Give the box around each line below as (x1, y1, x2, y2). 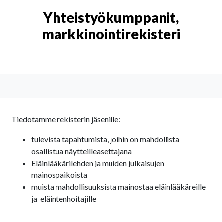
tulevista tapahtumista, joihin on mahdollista (31, 134, 179, 144)
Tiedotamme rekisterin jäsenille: (11, 114, 120, 124)
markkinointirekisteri (42, 25, 180, 42)
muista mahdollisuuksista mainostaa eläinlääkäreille (31, 181, 206, 191)
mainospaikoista (31, 169, 87, 179)
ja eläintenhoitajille (31, 193, 96, 203)
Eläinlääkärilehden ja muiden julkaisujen (31, 158, 164, 167)
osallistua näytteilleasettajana (31, 146, 132, 156)
